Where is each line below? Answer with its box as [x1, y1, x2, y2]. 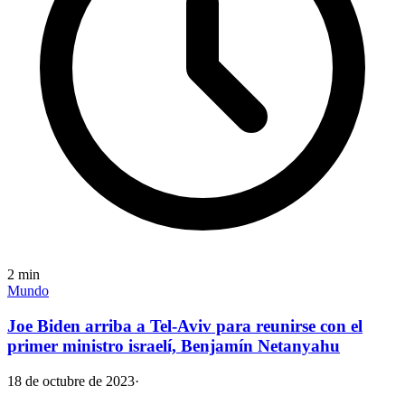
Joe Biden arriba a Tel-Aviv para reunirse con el [7, 316, 363, 336]
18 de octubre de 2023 [7, 372, 135, 389]
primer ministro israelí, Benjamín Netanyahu [7, 336, 340, 356]
